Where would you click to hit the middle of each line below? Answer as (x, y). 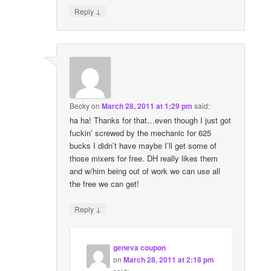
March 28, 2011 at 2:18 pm (169, 259)
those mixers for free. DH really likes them (144, 158)
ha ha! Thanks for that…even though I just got (151, 120)
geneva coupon (140, 247)
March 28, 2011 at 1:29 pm (147, 106)
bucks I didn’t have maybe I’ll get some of (143, 146)
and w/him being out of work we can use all (145, 171)
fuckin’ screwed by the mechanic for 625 (141, 133)
